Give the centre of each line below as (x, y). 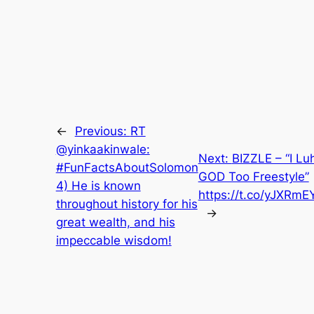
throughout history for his (127, 204)
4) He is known (98, 185)
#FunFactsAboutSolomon (127, 167)
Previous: (102, 131)
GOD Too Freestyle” (253, 176)
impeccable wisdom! (114, 240)
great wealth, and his (115, 222)
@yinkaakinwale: (103, 149)
